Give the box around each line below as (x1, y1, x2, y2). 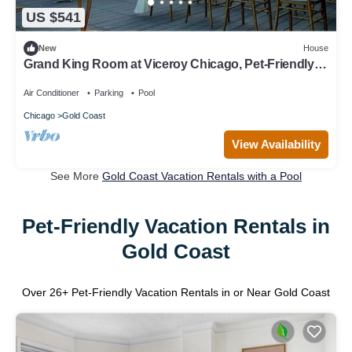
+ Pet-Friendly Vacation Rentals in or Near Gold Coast (62, 286, 330, 299)
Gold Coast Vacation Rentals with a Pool (102, 169, 302, 182)
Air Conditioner (24, 87, 79, 97)
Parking (94, 87, 123, 97)
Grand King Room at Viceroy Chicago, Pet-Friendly (24, 57, 314, 71)
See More (50, 169, 102, 182)
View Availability (232, 137, 321, 151)
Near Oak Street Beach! (24, 71, 157, 85)
